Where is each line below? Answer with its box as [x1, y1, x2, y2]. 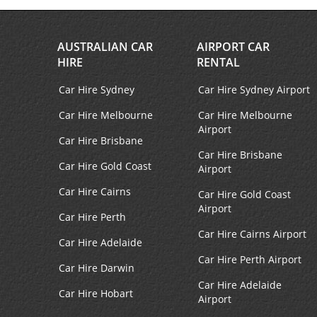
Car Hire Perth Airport [197, 253, 301, 267]
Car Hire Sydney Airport [197, 83, 310, 97]
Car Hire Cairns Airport [197, 227, 306, 241]
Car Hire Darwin [58, 261, 134, 275]
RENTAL [196, 54, 240, 71]
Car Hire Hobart [58, 287, 133, 301]
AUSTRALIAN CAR [57, 39, 153, 55]
